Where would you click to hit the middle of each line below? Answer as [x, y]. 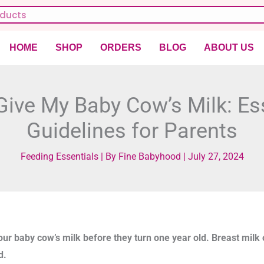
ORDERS [121, 47]
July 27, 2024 [216, 156]
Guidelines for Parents [132, 131]
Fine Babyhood [151, 156]
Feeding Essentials [59, 156]
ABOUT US [229, 47]
